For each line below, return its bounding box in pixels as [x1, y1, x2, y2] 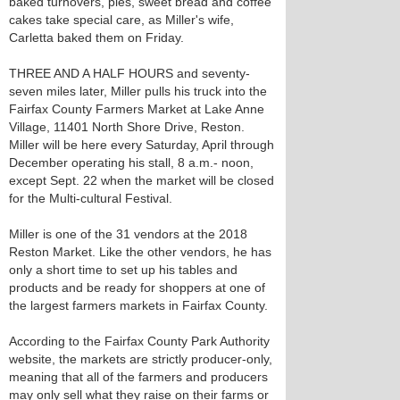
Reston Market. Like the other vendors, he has [9, 245, 271, 259]
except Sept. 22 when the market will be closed [9, 173, 274, 187]
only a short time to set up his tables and [9, 262, 237, 277]
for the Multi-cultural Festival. [9, 191, 172, 205]
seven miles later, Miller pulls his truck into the [9, 84, 267, 98]
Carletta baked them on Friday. [9, 30, 184, 45]
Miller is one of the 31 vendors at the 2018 [9, 227, 247, 241]
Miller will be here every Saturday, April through [9, 137, 274, 152]
